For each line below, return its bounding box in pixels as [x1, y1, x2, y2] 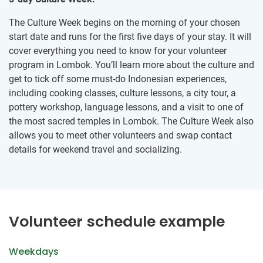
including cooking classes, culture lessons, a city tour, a [9, 87, 236, 99]
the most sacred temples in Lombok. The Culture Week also [9, 116, 254, 127]
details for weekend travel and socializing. [9, 144, 182, 156]
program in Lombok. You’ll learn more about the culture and [9, 59, 254, 71]
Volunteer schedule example [9, 211, 225, 232]
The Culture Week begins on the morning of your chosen [9, 17, 240, 29]
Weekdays [9, 245, 59, 259]
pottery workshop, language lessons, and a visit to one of [9, 102, 244, 113]
